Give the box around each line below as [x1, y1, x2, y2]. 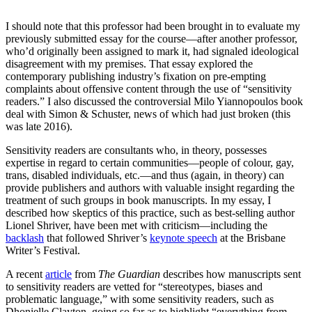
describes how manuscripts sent [160, 268, 301, 281]
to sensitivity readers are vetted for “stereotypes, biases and [6, 281, 263, 293]
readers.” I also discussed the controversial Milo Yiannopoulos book [6, 95, 303, 108]
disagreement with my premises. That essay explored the [6, 58, 253, 70]
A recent [6, 268, 45, 281]
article [45, 268, 72, 281]
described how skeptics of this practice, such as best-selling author [6, 207, 295, 219]
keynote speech [150, 232, 217, 244]
